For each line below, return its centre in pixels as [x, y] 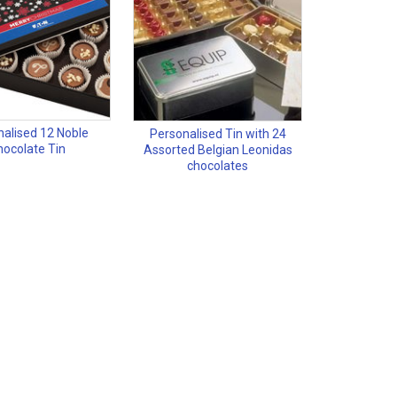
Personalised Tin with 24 [218, 134]
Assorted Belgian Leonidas [218, 150]
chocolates [218, 166]
